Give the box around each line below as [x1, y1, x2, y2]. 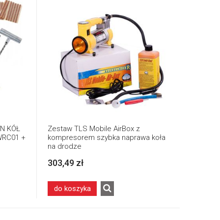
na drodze [48, 141, 82, 151]
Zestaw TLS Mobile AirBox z [48, 124, 140, 133]
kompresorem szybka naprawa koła [48, 133, 165, 142]
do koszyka [54, 184, 91, 193]
